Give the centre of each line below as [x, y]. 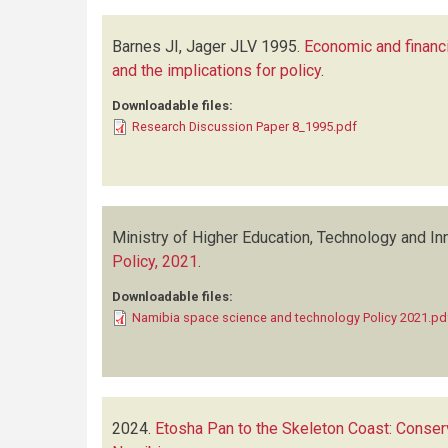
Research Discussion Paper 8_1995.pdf [244, 126]
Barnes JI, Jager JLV [184, 46]
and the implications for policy [216, 70]
